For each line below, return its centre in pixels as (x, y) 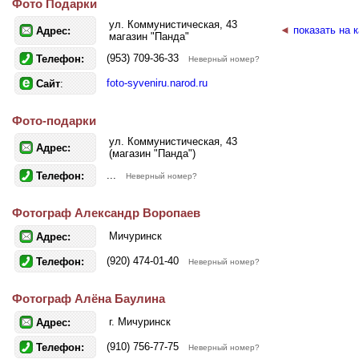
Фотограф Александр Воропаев (106, 213)
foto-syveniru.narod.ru (157, 83)
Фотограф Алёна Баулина (89, 298)
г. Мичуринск (140, 322)
